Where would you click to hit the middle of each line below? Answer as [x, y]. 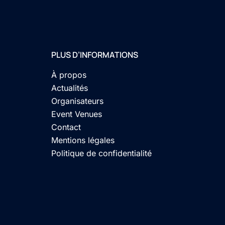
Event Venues [77, 114]
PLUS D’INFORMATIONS [95, 55]
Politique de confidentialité [101, 153]
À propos [69, 75]
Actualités [70, 88]
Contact [66, 127]
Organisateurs [77, 101]
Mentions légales [83, 140]
